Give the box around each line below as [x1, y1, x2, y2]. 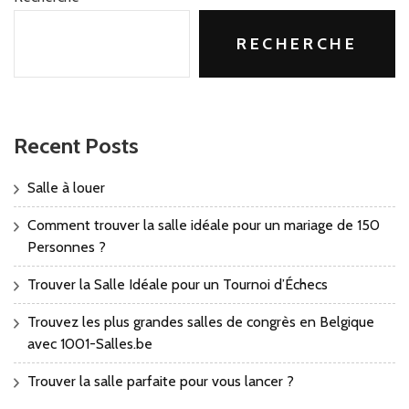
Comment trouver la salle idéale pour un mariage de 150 [27, 216, 380, 235]
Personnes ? [27, 238, 106, 257]
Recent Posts [14, 132, 139, 160]
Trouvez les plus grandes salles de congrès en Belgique [27, 313, 374, 331]
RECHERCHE [236, 34, 358, 55]
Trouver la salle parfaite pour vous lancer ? [27, 372, 294, 391]
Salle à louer [27, 179, 105, 197]
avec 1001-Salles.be [27, 335, 152, 353]
